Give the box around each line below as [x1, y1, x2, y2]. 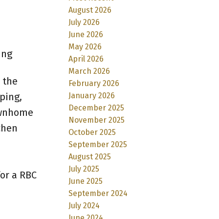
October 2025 [68, 127, 116, 137]
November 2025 [68, 115, 125, 125]
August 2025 [68, 152, 111, 161]
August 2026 [68, 5, 112, 15]
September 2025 [68, 139, 128, 149]
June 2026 [68, 29, 104, 39]
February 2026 [68, 78, 120, 88]
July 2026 [68, 17, 100, 27]
